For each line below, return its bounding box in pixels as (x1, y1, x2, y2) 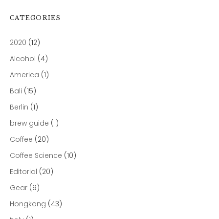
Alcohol (10, 54, 36, 64)
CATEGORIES (10, 14, 61, 22)
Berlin (10, 102, 28, 112)
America (10, 70, 39, 80)
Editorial (10, 167, 37, 176)
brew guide (10, 118, 49, 128)
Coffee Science (10, 151, 62, 160)
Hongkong (10, 199, 46, 209)
